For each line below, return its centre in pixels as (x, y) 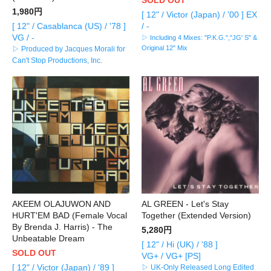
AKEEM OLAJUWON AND (61, 204)
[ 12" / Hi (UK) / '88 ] (180, 244)
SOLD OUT (34, 253)
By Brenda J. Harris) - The (62, 227)
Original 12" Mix (165, 47)
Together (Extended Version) (196, 215)
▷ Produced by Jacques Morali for (69, 49)
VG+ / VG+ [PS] (171, 256)
